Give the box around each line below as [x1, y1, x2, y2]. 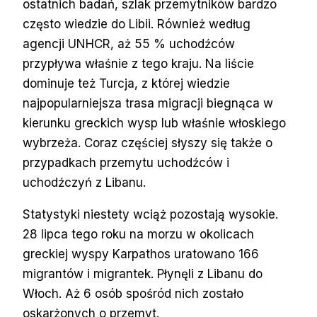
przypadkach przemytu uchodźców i [23, 155, 229, 170]
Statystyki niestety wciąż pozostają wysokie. [23, 207, 278, 221]
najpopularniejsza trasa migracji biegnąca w [23, 96, 273, 110]
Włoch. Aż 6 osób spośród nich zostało [23, 286, 243, 301]
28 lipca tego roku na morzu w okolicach [23, 226, 254, 241]
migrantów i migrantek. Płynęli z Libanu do [23, 266, 263, 281]
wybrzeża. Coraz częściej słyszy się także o [23, 135, 272, 150]
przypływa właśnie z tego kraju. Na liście [23, 56, 254, 71]
